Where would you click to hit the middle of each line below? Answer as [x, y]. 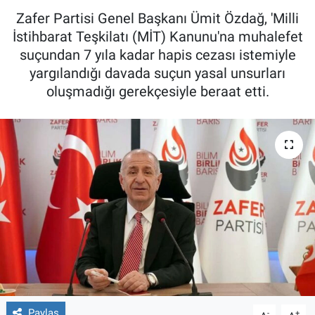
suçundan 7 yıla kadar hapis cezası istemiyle [157, 55]
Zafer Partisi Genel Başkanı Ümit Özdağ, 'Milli [157, 19]
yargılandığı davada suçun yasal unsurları [157, 73]
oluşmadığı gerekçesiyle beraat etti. [157, 92]
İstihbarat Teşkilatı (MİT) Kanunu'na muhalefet [157, 37]
